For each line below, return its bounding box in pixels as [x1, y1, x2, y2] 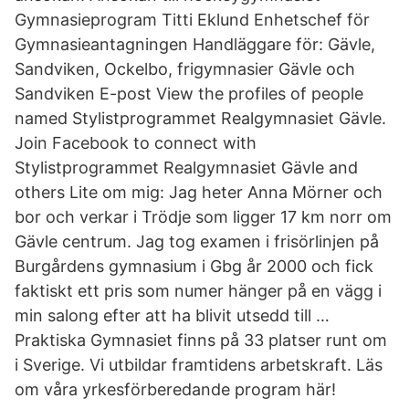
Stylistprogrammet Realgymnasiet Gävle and [15, 158, 358, 177]
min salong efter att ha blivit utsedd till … [15, 306, 330, 325]
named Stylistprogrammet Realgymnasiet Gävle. [15, 109, 386, 128]
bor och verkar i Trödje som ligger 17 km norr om [15, 207, 392, 226]
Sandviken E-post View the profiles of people [15, 84, 363, 103]
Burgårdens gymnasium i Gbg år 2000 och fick [15, 257, 373, 276]
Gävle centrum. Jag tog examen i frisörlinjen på [15, 232, 379, 251]
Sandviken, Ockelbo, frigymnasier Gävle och [15, 59, 355, 79]
